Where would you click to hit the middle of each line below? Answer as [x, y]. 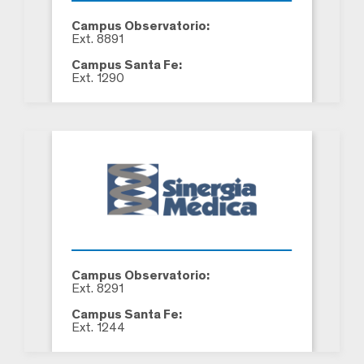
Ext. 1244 [98, 327]
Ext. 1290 [98, 77]
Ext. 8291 [97, 288]
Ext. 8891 [97, 38]
